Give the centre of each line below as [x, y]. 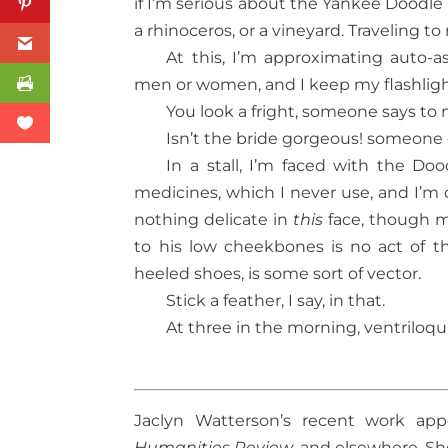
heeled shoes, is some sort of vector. [278, 273]
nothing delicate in [214, 219]
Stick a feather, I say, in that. [276, 300]
